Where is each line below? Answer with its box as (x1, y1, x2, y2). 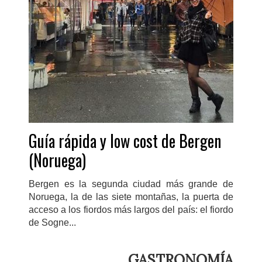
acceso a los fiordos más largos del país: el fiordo (29, 205, 233, 215)
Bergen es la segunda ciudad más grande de (29, 179, 233, 189)
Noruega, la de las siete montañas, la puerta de (29, 192, 233, 202)
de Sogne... (29, 218, 76, 228)
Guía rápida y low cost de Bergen (29, 129, 221, 153)
